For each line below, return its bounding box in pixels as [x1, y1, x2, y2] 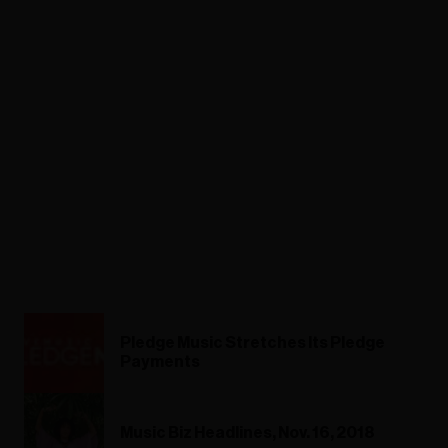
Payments [120, 354, 200, 371]
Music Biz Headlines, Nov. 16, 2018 [120, 424, 375, 441]
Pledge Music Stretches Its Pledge [120, 335, 385, 352]
